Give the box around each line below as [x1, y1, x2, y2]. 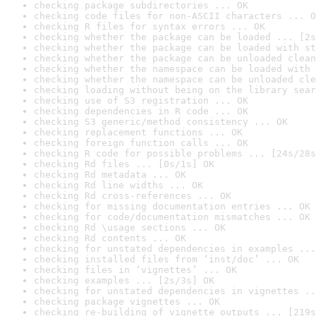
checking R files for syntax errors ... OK [34, 21, 265, 32]
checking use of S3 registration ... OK [34, 95, 248, 106]
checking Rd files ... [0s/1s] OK [34, 159, 214, 169]
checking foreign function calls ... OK [34, 138, 248, 148]
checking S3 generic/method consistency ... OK [34, 116, 288, 127]
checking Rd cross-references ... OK [34, 190, 231, 201]
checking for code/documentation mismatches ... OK [34, 212, 310, 222]
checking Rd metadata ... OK [34, 169, 186, 180]
